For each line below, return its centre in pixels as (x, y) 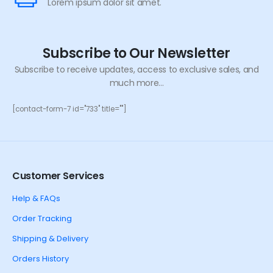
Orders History (41, 259)
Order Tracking (42, 219)
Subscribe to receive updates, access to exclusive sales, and (136, 70)
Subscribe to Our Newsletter (136, 54)
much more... (136, 83)
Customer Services (58, 176)
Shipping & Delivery (50, 239)
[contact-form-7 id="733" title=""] (69, 109)
